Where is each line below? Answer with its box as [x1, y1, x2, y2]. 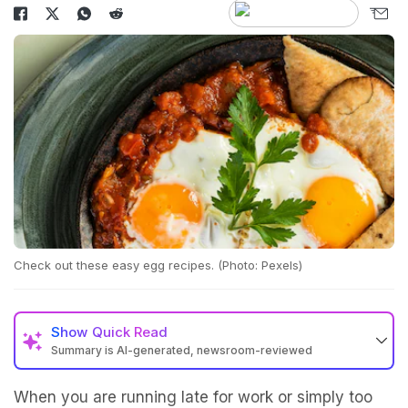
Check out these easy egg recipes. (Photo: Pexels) [14, 258, 302, 273]
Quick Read [92, 323, 168, 342]
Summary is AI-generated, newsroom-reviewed [51, 343, 312, 358]
